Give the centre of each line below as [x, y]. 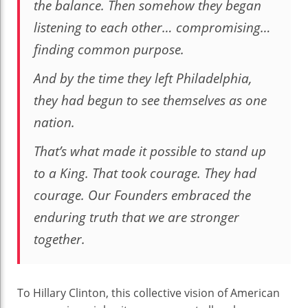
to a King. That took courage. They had [145, 174]
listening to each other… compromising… [152, 28]
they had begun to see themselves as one [150, 101]
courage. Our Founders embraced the [142, 196]
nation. [54, 123]
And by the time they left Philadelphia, [143, 79]
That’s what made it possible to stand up [150, 152]
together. [59, 240]
